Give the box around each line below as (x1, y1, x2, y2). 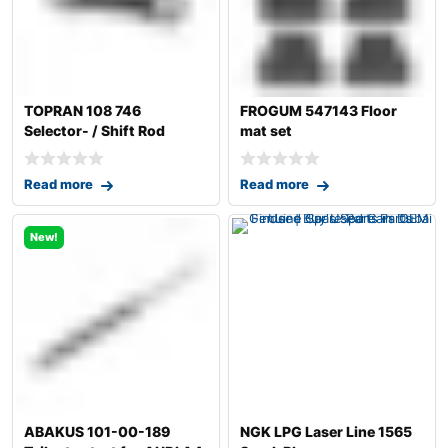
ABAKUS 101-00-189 (24, 423, 170, 441)
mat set (240, 121, 292, 139)
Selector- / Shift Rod (24, 121, 165, 139)
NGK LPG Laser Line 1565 (240, 423, 412, 441)
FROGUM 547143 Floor (240, 101, 397, 119)
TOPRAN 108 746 (24, 101, 141, 119)
